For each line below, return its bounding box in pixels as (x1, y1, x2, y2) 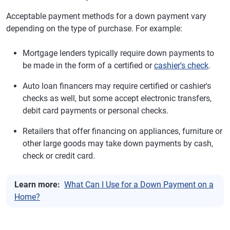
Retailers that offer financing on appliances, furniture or (23, 126, 222, 136)
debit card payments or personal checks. (23, 106, 168, 116)
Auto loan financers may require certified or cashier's (23, 81, 211, 91)
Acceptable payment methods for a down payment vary (6, 11, 206, 21)
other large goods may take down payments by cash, (23, 139, 213, 148)
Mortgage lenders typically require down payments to (23, 48, 214, 58)
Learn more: (14, 180, 60, 189)
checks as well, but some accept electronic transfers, (23, 93, 212, 103)
